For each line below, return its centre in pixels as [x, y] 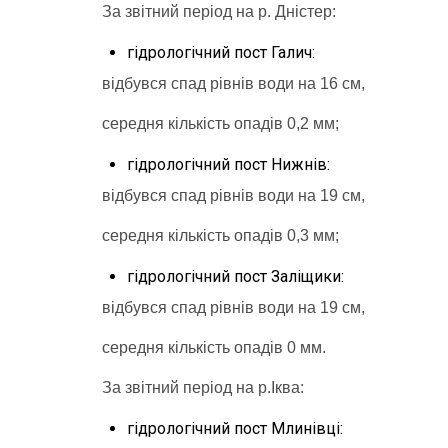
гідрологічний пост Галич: [221, 52]
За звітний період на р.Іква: [203, 387]
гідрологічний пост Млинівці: [235, 428]
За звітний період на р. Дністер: [219, 11]
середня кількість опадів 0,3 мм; [220, 235]
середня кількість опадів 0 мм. [214, 347]
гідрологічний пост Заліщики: [235, 276]
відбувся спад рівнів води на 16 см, [233, 83]
